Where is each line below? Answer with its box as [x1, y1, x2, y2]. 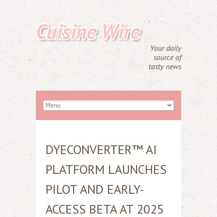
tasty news [149, 62, 181, 71]
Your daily [150, 43, 181, 53]
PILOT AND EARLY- [46, 181, 144, 197]
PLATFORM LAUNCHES [46, 161, 167, 177]
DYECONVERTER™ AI [46, 141, 157, 157]
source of [154, 52, 181, 62]
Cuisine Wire [36, 18, 140, 45]
